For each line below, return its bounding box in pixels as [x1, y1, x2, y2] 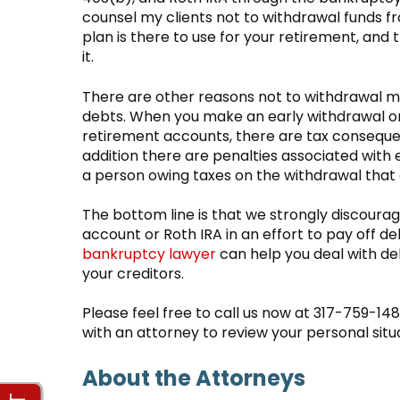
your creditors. [82, 262, 184, 284]
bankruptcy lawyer [82, 243, 216, 264]
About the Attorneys [82, 362, 305, 393]
